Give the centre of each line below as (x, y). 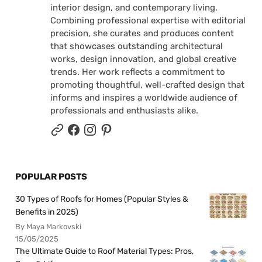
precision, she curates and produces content (142, 33)
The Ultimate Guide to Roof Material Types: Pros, (105, 251)
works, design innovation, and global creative (144, 59)
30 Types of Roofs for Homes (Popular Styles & (102, 199)
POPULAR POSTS (51, 176)
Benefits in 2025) (47, 212)
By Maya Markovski (49, 226)
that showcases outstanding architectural (137, 46)
